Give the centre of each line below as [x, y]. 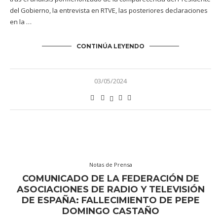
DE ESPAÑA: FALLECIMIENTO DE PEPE [110, 200]
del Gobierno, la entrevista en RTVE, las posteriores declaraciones [109, 10]
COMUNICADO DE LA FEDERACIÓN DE [110, 179]
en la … [21, 22]
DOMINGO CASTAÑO [110, 211]
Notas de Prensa [110, 165]
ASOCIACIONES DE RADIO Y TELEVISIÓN [110, 189]
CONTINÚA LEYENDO [110, 46]
